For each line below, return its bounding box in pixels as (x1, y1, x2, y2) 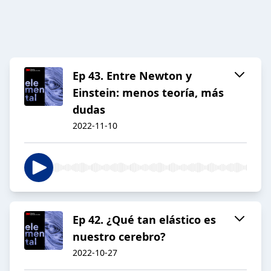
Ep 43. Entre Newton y (73, 68, 192, 83)
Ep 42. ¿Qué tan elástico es (73, 212, 216, 227)
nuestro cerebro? (73, 229, 166, 244)
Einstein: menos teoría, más (73, 85, 224, 100)
